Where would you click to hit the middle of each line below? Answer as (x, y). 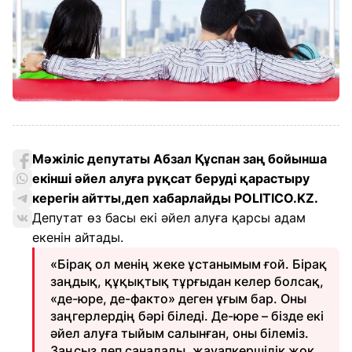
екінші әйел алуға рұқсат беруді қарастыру (171, 178)
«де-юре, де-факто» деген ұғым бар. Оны (178, 299)
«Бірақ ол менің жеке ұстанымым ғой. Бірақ (189, 264)
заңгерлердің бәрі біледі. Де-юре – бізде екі (187, 316)
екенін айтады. (80, 237)
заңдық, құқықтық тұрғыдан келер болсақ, (187, 281)
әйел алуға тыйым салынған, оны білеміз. (180, 333)
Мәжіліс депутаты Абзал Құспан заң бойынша (180, 159)
